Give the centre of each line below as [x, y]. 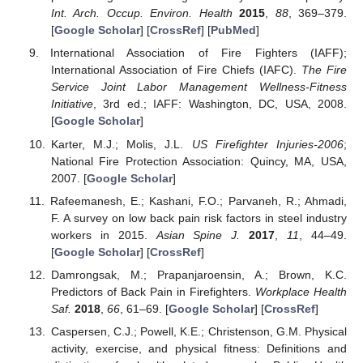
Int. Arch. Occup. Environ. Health [141, 13]
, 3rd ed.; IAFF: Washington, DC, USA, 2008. [220, 104]
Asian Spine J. [198, 235]
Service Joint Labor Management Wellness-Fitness [199, 87]
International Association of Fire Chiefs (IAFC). [176, 70]
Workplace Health [301, 291]
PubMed [233, 30]
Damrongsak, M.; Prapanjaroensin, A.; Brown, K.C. [199, 274]
